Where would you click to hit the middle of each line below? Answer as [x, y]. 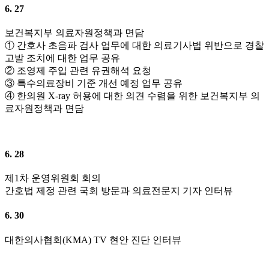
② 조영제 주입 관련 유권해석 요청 [78, 71]
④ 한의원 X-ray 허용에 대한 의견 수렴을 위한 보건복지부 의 [132, 96]
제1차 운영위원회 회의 [53, 178]
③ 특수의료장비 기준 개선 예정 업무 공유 [94, 83]
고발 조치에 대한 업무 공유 [62, 58]
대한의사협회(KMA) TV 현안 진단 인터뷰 [93, 240]
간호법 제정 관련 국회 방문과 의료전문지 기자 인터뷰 [119, 191]
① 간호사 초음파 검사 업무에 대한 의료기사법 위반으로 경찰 [134, 46]
